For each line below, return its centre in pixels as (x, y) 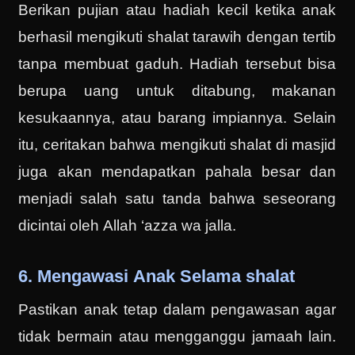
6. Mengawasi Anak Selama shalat (157, 277)
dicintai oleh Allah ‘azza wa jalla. (128, 226)
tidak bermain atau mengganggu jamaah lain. (177, 337)
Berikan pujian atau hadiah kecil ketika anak (177, 10)
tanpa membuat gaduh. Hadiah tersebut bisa (177, 64)
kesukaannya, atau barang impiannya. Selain (177, 118)
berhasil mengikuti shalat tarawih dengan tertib (177, 37)
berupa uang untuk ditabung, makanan (177, 91)
